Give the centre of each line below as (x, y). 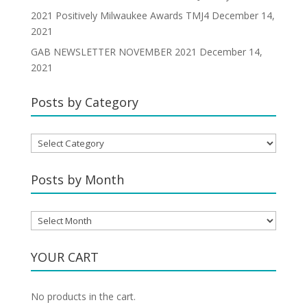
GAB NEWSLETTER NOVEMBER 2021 (113, 51)
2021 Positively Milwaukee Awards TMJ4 (120, 15)
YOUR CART (64, 257)
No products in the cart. (83, 296)
